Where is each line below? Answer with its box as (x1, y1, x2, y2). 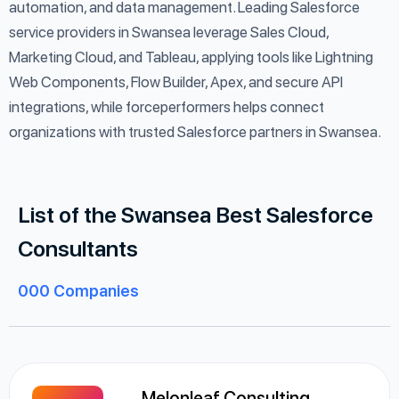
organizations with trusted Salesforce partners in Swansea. (9, 123, 381, 141)
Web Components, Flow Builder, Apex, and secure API (9, 73, 343, 91)
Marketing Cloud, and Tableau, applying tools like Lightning (9, 48, 373, 66)
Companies (50, 281, 139, 300)
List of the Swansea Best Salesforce (18, 201, 373, 228)
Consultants (18, 235, 138, 262)
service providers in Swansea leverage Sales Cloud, (9, 23, 329, 41)
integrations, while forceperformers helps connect (9, 98, 324, 116)
